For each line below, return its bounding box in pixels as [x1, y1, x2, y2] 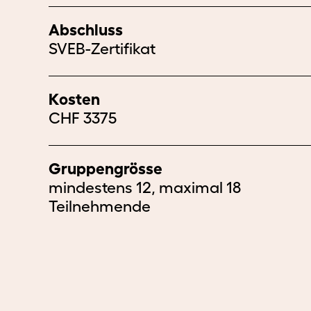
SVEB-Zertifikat [49, 40, 155, 58]
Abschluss [49, 21, 123, 39]
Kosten [49, 90, 100, 108]
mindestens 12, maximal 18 [49, 178, 241, 196]
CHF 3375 [49, 109, 117, 127]
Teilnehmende [49, 197, 151, 215]
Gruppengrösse [49, 160, 162, 178]
